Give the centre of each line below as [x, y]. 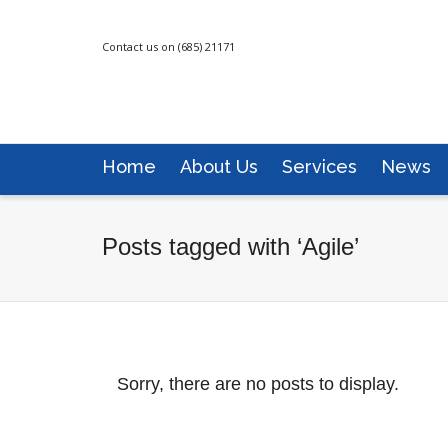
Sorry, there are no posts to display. [258, 384]
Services [319, 166]
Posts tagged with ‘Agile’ [230, 246]
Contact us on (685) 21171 [168, 46]
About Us [219, 166]
